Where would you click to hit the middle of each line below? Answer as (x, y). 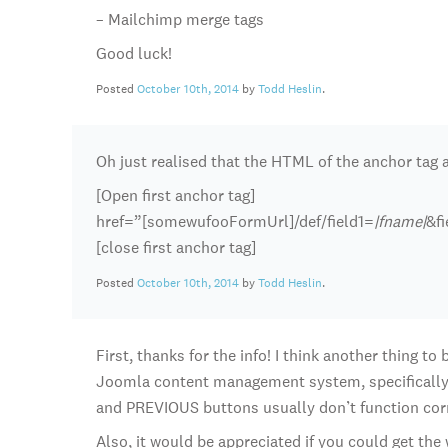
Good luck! (134, 53)
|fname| (400, 221)
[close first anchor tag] (176, 247)
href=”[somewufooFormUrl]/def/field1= (235, 221)
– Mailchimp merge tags (180, 19)
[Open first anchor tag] (175, 195)
